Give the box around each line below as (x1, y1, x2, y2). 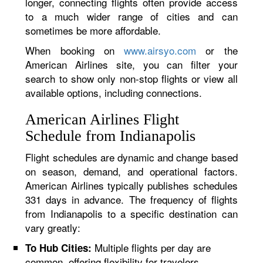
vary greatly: (25, 220, 81, 235)
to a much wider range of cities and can (25, 9, 238, 23)
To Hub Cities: (25, 241, 92, 255)
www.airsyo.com (124, 43, 197, 58)
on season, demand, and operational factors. (25, 164, 238, 178)
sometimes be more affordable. (25, 23, 161, 38)
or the (196, 43, 238, 58)
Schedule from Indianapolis (25, 127, 196, 144)
